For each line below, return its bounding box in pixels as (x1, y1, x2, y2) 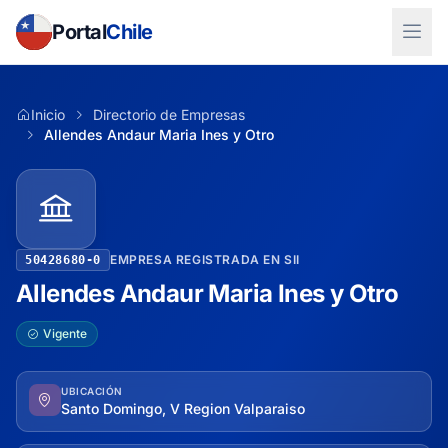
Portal (52, 20, 106, 44)
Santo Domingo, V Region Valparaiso (61, 400, 305, 417)
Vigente (43, 326, 87, 341)
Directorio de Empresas (93, 106, 245, 123)
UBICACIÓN (61, 385, 123, 397)
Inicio (31, 106, 65, 123)
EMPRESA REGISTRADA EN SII (110, 252, 300, 267)
